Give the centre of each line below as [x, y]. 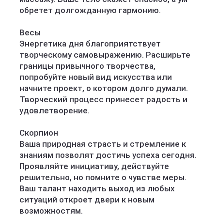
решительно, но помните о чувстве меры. [103, 177]
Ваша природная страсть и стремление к [103, 144]
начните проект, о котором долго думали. [104, 88]
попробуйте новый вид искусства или [96, 77]
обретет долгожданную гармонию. [90, 10]
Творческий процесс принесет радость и [103, 99]
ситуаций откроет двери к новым [87, 200]
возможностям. [51, 211]
